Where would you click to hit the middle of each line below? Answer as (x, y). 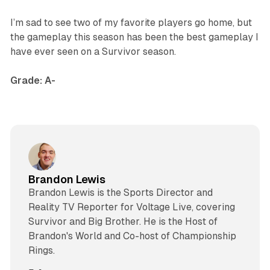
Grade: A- (33, 80)
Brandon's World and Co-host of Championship (132, 236)
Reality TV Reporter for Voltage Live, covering (131, 207)
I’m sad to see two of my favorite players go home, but (131, 22)
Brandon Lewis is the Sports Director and (120, 192)
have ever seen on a (56, 51)
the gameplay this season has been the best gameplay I (134, 37)
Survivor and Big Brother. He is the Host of (123, 221)
